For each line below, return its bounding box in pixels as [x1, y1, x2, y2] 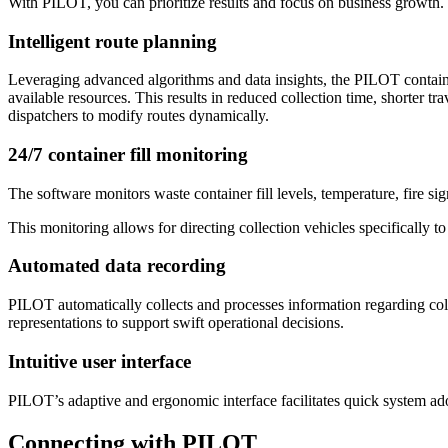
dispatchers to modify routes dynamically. [8, 107, 269, 125]
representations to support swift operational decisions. [8, 314, 344, 332]
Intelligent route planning [8, 30, 217, 52]
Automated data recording [8, 255, 226, 277]
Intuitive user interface [8, 350, 191, 372]
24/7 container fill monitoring [8, 144, 248, 166]
